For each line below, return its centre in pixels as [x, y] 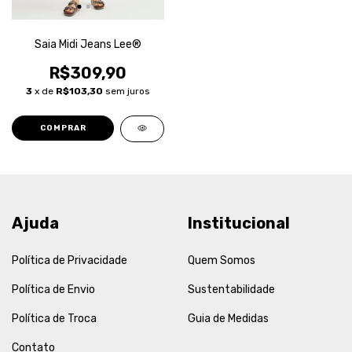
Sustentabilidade [231, 289]
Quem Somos [222, 260]
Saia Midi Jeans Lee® [88, 44]
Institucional [239, 223]
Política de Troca [54, 318]
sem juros [128, 91]
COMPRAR [63, 128]
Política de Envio [53, 289]
